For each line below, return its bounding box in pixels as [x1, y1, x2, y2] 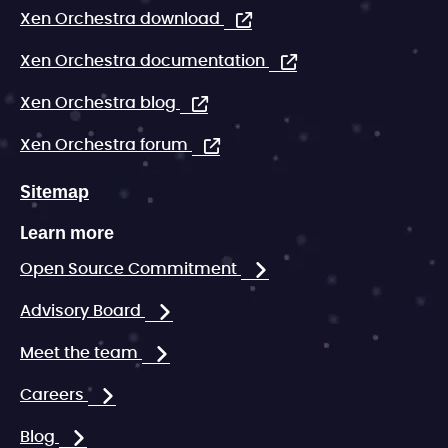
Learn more [20, 219, 114, 246]
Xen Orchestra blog [20, 95, 180, 112]
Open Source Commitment [20, 261, 241, 278]
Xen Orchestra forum [20, 137, 192, 154]
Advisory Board [20, 303, 145, 320]
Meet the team [20, 345, 142, 362]
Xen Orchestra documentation [20, 53, 269, 70]
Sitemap [20, 178, 89, 205]
